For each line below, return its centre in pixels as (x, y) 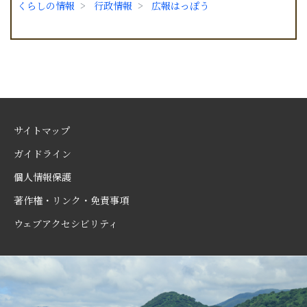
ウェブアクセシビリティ (66, 223)
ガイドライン (42, 153)
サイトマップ (42, 130)
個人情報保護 (42, 176)
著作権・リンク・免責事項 (71, 200)
